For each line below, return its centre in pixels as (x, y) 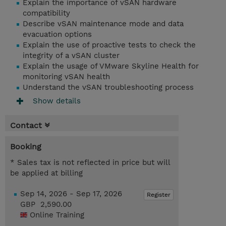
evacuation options (57, 35)
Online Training (57, 215)
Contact (26, 126)
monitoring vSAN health (66, 77)
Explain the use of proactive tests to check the (109, 45)
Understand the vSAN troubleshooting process (108, 88)
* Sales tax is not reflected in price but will (90, 163)
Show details (57, 101)
